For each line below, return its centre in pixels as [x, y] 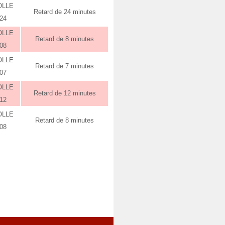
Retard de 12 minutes [65, 93]
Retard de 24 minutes [65, 12]
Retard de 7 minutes [65, 66]
